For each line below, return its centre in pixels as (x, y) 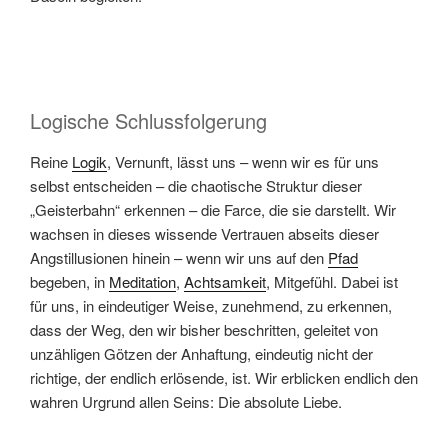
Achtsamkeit (225, 281)
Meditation (142, 281)
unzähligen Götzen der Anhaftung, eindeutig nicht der (201, 353)
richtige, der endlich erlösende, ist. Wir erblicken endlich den (224, 377)
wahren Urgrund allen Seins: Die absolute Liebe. (186, 401)
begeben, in (69, 281)
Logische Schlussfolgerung (148, 120)
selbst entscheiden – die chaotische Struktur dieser (196, 185)
